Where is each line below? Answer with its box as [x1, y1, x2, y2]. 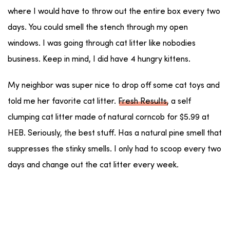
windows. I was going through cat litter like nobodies [8, 39, 196, 48]
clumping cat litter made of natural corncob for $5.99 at [8, 113, 209, 122]
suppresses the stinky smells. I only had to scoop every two [8, 145, 221, 154]
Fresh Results [118, 97, 167, 106]
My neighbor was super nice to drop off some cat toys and [8, 81, 220, 90]
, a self [167, 97, 191, 106]
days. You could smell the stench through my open [8, 23, 188, 32]
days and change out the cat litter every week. [8, 161, 179, 169]
